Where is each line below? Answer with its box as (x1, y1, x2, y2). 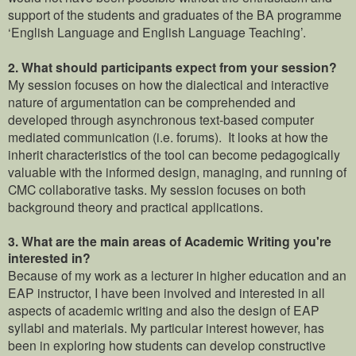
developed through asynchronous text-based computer (8, 110, 314, 128)
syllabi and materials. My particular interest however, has (8, 318, 324, 336)
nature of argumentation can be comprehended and (8, 92, 296, 110)
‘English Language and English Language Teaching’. (8, 22, 312, 41)
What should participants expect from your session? (21, 57, 337, 76)
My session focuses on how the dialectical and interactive (8, 75, 329, 93)
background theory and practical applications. (8, 197, 269, 215)
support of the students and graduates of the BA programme (8, 5, 342, 23)
